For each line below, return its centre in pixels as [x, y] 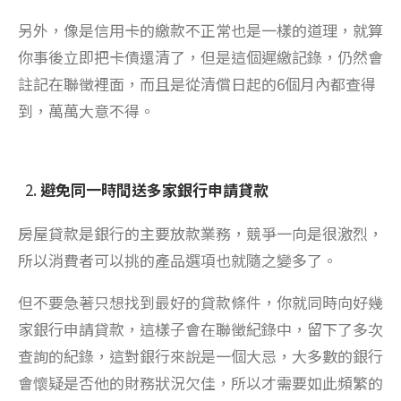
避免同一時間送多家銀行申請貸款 [154, 189]
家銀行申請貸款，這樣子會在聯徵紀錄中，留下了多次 [200, 328]
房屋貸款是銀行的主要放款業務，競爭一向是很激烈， [200, 233]
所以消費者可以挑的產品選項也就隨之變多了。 [178, 260]
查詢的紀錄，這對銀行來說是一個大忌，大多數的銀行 [200, 355]
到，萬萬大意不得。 [86, 110]
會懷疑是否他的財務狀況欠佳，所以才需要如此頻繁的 [200, 382]
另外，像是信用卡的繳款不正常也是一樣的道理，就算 [200, 30]
